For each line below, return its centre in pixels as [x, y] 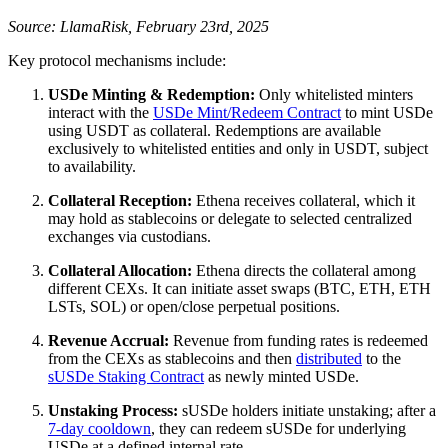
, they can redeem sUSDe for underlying [278, 429]
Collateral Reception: [120, 201]
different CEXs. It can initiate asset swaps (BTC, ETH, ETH [239, 289]
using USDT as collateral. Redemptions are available [214, 131]
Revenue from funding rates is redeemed [298, 341]
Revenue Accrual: [108, 341]
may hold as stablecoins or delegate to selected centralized [230, 219]
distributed [329, 359]
